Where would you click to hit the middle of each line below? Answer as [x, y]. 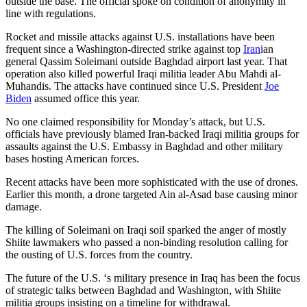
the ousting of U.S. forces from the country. [99, 254]
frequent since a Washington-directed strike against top [124, 49]
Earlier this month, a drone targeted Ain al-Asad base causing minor [151, 194]
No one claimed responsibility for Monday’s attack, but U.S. [135, 121]
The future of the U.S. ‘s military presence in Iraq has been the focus [153, 278]
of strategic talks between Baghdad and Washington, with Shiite [143, 290]
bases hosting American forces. [72, 158]
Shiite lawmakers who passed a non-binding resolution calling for [147, 242]
